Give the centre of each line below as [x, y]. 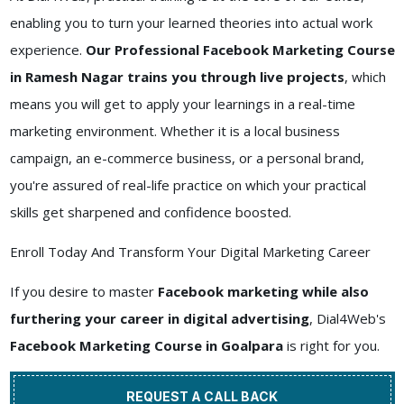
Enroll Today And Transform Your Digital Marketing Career [190, 252]
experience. [47, 50]
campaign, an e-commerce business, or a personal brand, [187, 158]
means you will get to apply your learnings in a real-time [182, 104]
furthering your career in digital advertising [159, 319]
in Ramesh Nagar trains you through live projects [177, 77]
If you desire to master [82, 292]
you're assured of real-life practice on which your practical [188, 185]
